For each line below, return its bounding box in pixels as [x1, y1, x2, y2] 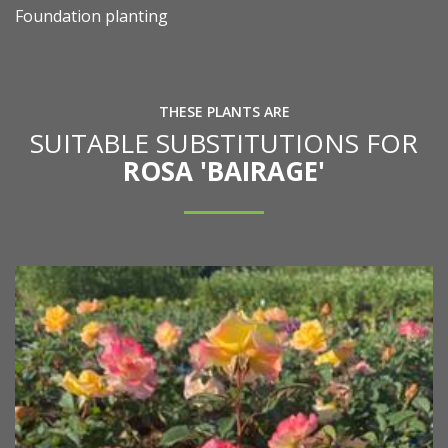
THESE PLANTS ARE [158, 102, 290, 122]
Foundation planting [15, 5, 168, 28]
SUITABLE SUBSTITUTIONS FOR [30, 125, 418, 162]
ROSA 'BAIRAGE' [123, 153, 325, 190]
